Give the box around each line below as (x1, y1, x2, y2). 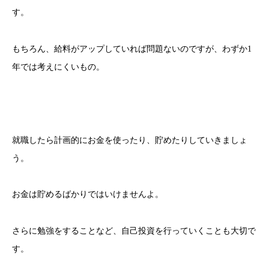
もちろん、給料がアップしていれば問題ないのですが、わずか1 (12, 44, 252, 53)
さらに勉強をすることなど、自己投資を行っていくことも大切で (12, 226, 256, 236)
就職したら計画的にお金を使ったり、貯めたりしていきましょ (12, 135, 247, 145)
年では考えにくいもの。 (12, 62, 104, 71)
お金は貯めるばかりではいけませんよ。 (12, 190, 163, 199)
